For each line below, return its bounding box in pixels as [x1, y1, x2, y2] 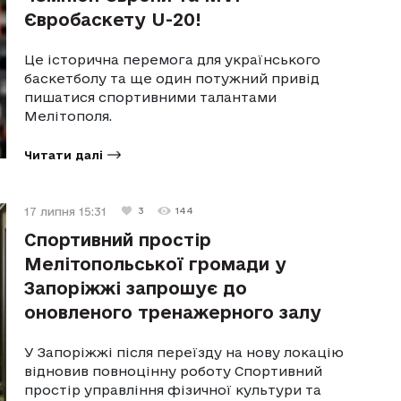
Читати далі [24, 148, 104, 161]
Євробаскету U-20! [24, 9, 202, 30]
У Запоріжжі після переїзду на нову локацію [24, 344, 345, 360]
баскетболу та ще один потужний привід [24, 70, 320, 86]
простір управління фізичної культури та [24, 381, 322, 397]
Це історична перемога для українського [24, 51, 321, 67]
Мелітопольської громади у [24, 253, 287, 274]
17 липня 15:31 [24, 204, 107, 218]
